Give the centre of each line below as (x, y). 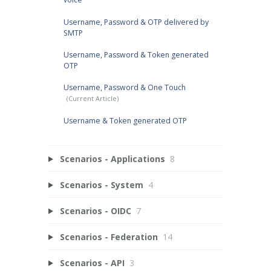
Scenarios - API (92, 263)
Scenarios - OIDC (95, 211)
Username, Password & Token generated (136, 55)
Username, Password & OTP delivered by (136, 22)
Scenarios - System (101, 184)
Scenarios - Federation (109, 237)
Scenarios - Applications (112, 158)
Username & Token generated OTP (125, 120)
